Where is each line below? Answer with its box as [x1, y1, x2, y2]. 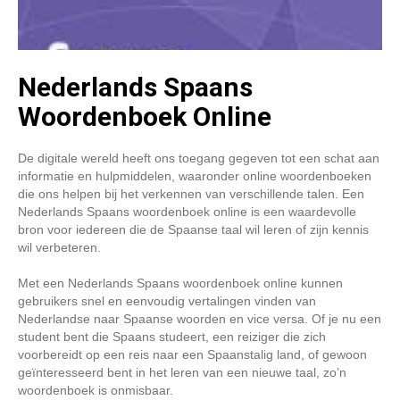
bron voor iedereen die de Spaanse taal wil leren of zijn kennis [18, 222, 369, 237]
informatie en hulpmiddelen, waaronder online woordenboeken [18, 169, 371, 183]
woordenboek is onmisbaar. [18, 383, 173, 397]
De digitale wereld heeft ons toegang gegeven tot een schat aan [18, 151, 379, 165]
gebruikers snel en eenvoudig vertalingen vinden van [18, 294, 316, 308]
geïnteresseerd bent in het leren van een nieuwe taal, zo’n [18, 365, 346, 379]
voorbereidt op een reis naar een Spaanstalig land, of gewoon [18, 347, 367, 362]
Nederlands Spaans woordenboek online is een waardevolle [18, 204, 356, 219]
